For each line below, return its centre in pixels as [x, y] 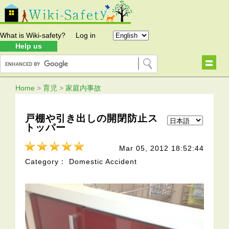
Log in [86, 35]
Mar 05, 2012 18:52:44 [161, 148]
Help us [29, 46]
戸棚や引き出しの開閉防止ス [92, 118]
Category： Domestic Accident [81, 162]
